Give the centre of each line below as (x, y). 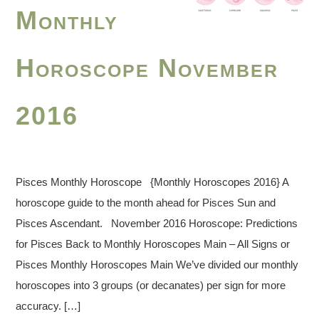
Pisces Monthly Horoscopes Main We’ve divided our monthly (157, 264)
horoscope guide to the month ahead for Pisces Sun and (146, 202)
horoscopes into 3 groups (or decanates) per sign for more (151, 285)
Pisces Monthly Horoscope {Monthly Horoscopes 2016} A (153, 182)
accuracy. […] (48, 305)
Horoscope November (147, 68)
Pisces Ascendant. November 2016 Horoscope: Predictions (157, 223)
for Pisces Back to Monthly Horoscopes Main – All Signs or (153, 244)
